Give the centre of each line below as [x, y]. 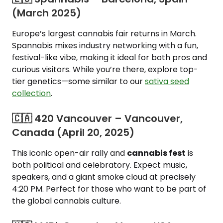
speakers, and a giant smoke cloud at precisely [104, 177]
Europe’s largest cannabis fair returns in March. [104, 34]
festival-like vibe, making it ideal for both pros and [110, 57]
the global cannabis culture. [66, 201]
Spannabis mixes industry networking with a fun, [105, 46]
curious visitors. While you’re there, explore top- [105, 69]
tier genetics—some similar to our [78, 81]
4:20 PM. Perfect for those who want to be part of [109, 189]
